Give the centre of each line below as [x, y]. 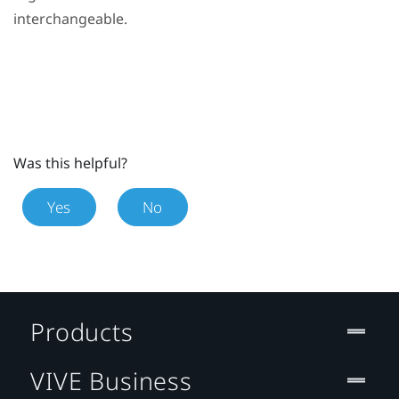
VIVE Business [111, 380]
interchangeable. [70, 18]
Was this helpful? [70, 163]
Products [82, 331]
